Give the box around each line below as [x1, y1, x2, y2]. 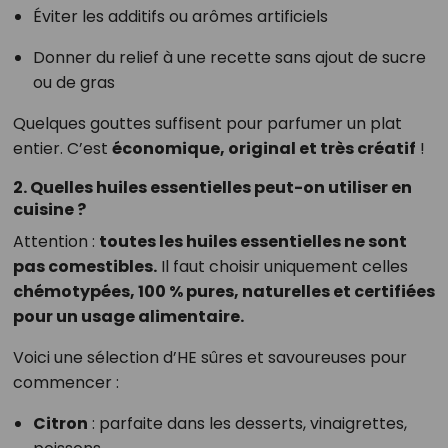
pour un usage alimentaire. [12, 305, 244, 329]
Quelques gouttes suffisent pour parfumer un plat [12, 112, 402, 136]
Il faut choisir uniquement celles [156, 255, 408, 279]
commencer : [12, 371, 119, 395]
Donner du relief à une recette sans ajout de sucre [32, 46, 426, 70]
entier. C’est [12, 137, 112, 161]
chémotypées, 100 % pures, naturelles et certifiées [12, 280, 435, 304]
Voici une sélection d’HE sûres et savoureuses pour [12, 346, 407, 370]
